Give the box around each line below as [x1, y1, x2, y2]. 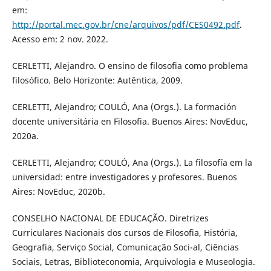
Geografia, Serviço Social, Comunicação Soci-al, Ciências [11, 241, 239, 253]
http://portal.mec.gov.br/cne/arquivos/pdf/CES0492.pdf [11, 18, 240, 30]
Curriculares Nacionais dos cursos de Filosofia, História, [11, 226, 238, 238]
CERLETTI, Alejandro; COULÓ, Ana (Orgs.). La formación [11, 100, 237, 113]
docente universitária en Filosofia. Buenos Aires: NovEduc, [11, 115, 248, 127]
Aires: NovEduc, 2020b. [11, 185, 105, 197]
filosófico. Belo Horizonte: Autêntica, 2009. [11, 74, 183, 86]
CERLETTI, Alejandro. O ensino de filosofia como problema [11, 59, 248, 71]
